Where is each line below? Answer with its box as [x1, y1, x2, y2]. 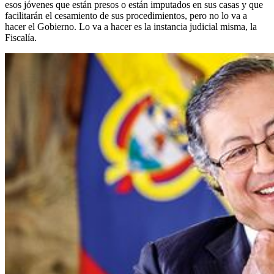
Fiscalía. [5, 32, 37, 43]
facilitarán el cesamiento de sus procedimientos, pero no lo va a [5, 10, 247, 21]
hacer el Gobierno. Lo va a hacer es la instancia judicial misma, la [5, 21, 257, 32]
